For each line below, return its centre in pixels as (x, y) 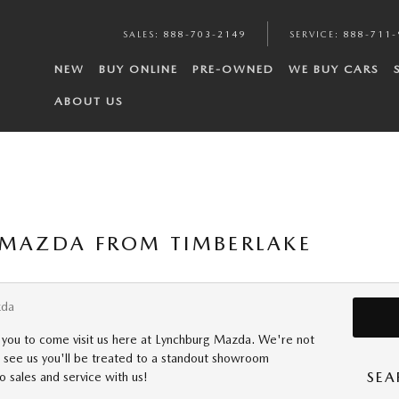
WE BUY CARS (334, 69)
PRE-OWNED (233, 69)
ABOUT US (89, 101)
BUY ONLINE (138, 69)
